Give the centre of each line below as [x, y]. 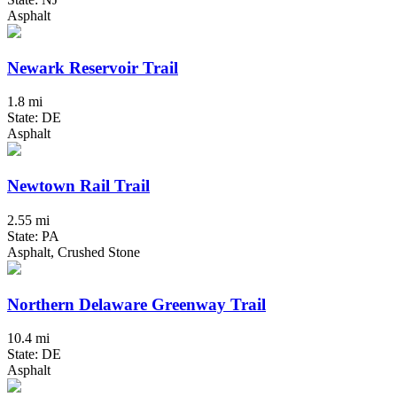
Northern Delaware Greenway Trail [136, 304]
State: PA [33, 236]
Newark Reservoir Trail [93, 67]
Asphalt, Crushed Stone [74, 252]
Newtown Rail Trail [78, 186]
